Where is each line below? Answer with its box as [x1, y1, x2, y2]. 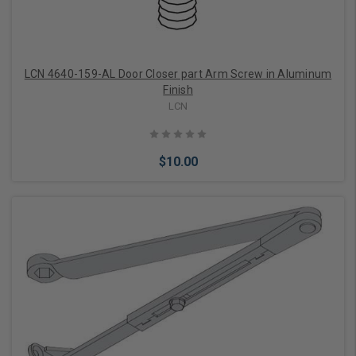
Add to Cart [138, 275, 198, 288]
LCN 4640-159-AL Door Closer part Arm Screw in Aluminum [24, 67, 332, 80]
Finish [163, 83, 193, 96]
